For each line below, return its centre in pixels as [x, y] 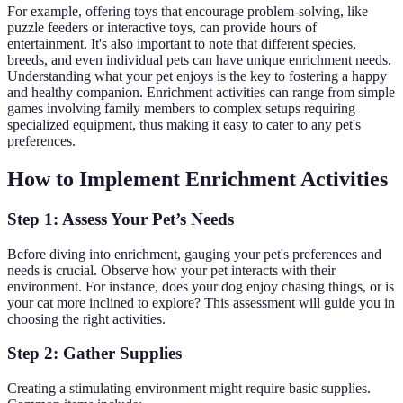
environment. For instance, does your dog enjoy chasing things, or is [201, 286]
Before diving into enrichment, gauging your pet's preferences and [194, 254]
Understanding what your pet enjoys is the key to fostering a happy [197, 76]
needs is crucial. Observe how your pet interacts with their [171, 270]
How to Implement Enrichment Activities [197, 179]
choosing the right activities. [86, 318]
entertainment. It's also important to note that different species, [182, 44]
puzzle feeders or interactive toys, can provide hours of [162, 28]
